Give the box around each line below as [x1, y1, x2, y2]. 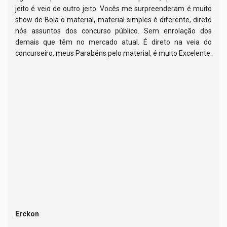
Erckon [15, 210, 39, 218]
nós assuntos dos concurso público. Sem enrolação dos [15, 27, 212, 35]
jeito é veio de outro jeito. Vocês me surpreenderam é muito [15, 5, 212, 13]
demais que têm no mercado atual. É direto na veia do [15, 38, 212, 47]
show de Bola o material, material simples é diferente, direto [15, 16, 212, 24]
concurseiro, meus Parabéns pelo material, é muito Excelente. [15, 49, 212, 58]
